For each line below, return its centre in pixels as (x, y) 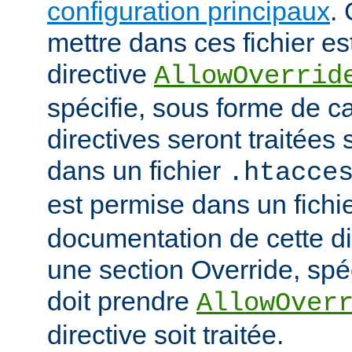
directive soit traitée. (165, 335)
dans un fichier (137, 171)
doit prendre (122, 301)
